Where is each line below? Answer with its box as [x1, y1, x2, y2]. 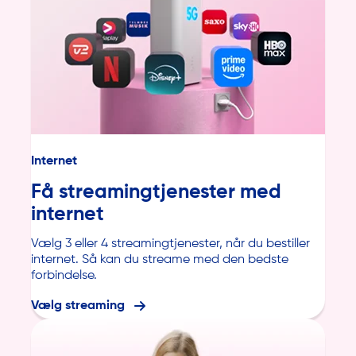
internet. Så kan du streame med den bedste [31, 253, 288, 267]
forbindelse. [31, 269, 97, 283]
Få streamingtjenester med [31, 183, 281, 203]
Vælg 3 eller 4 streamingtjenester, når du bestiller [31, 238, 310, 251]
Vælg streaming [31, 300, 125, 313]
